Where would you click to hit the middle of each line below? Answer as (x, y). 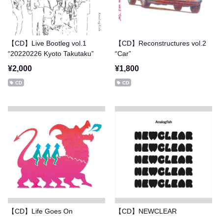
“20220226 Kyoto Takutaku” (51, 54)
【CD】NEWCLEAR (146, 211)
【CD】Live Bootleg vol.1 (47, 43)
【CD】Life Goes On (40, 211)
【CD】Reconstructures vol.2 (161, 43)
